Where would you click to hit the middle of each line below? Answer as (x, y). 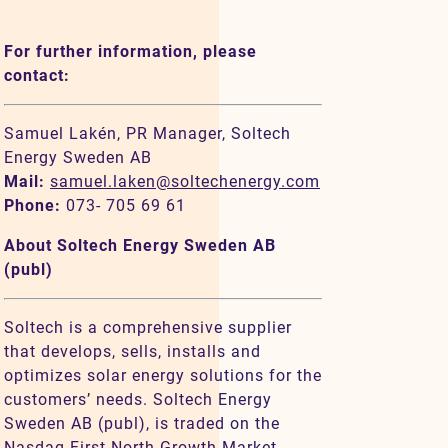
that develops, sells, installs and (132, 352)
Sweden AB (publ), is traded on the (142, 424)
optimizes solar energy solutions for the (163, 376)
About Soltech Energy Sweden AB (140, 246)
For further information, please (130, 52)
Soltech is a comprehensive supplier (148, 328)
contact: (37, 76)
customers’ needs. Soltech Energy (138, 400)
